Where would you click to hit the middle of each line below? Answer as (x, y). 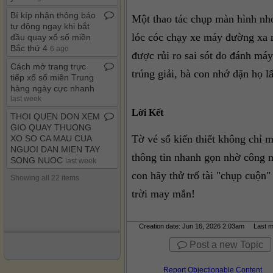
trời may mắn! (163, 193)
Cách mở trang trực (48, 66)
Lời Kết (147, 112)
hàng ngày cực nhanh (52, 88)
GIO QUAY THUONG (51, 127)
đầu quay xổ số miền (51, 37)
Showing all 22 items (45, 178)
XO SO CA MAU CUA (51, 138)
